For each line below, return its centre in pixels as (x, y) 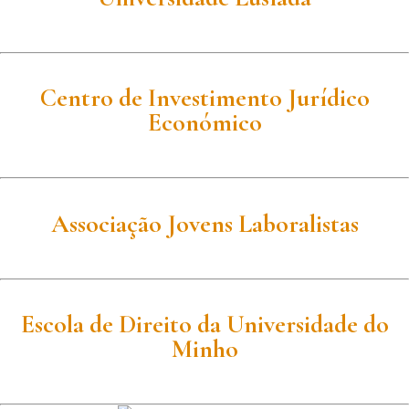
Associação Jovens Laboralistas (204, 224)
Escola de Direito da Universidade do (204, 324)
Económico (204, 123)
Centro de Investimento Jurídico (204, 99)
